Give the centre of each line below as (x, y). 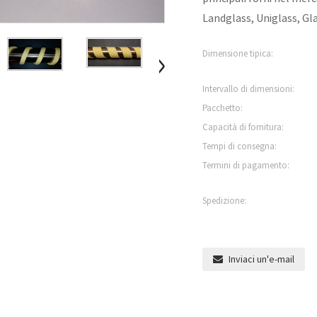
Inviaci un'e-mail (261, 259)
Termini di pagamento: (246, 165)
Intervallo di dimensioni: (248, 89)
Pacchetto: (222, 108)
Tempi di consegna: (239, 146)
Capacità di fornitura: (243, 127)
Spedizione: (224, 201)
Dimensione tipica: (237, 53)
